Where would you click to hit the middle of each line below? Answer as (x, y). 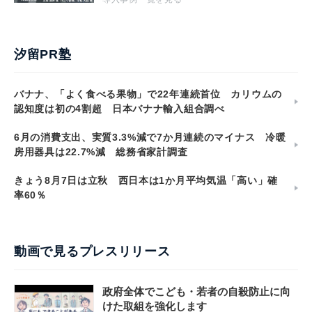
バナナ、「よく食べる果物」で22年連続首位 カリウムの (148, 94)
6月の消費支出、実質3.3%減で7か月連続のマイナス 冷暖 (150, 138)
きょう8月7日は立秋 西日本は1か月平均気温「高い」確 (146, 181)
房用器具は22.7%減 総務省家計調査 (101, 152)
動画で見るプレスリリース (92, 252)
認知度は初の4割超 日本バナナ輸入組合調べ (119, 109)
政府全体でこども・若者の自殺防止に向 (196, 292)
